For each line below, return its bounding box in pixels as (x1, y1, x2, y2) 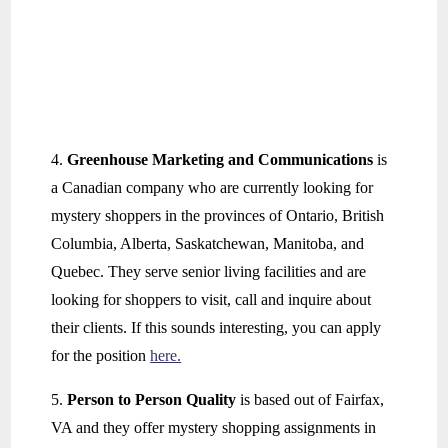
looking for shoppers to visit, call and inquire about (51, 291, 372, 309)
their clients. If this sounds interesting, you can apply (51, 319, 382, 337)
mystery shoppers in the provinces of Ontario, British (51, 207, 385, 225)
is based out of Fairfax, (240, 391, 385, 409)
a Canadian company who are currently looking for (51, 179, 374, 197)
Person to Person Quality (67, 391, 241, 409)
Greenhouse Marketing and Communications (67, 151, 378, 169)
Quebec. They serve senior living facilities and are (51, 263, 367, 281)
